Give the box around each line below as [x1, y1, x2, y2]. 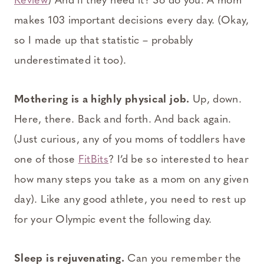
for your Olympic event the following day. [14, 214, 212, 226]
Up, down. [189, 94, 242, 106]
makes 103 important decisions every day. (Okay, [14, 15, 249, 27]
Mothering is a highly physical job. [14, 94, 190, 106]
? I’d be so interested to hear [108, 154, 249, 166]
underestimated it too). [14, 55, 127, 67]
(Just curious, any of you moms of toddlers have [14, 134, 246, 146]
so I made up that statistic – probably [14, 35, 193, 47]
